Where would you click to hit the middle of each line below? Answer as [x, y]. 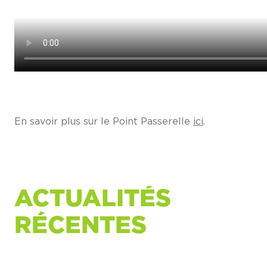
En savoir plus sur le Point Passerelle [104, 122]
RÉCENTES [80, 226]
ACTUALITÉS [93, 199]
